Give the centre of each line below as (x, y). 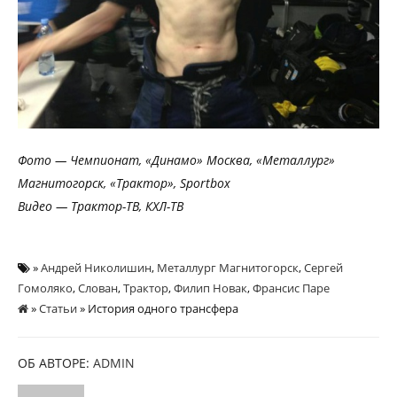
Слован (98, 288)
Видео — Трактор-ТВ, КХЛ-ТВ (101, 206)
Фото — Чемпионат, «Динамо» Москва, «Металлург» (176, 160)
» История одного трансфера (158, 308)
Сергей (323, 267)
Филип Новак (210, 288)
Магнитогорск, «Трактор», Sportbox (124, 183)
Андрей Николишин (96, 267)
